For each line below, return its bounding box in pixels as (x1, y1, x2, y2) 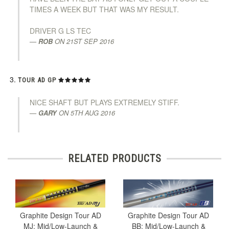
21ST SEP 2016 (66, 36, 114, 46)
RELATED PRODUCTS (67, 152, 162, 165)
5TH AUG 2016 (71, 107, 115, 118)
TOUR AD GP (18, 76, 56, 84)
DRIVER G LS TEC (30, 25, 91, 36)
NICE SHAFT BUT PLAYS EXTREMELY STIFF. (30, 97, 179, 107)
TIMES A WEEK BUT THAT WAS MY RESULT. (30, 4, 179, 14)
